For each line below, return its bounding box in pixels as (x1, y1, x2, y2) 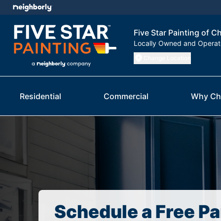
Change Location (144, 54, 191, 62)
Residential (20, 91, 61, 102)
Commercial (103, 91, 148, 102)
